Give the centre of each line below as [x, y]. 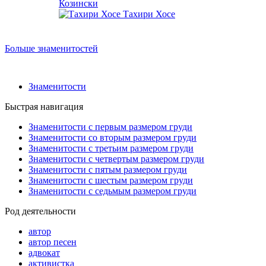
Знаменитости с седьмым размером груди [113, 191]
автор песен [53, 242]
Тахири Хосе [149, 14]
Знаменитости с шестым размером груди [111, 180]
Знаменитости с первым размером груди [110, 126]
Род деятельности [40, 211]
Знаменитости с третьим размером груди [111, 148]
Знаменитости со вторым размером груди [113, 137]
